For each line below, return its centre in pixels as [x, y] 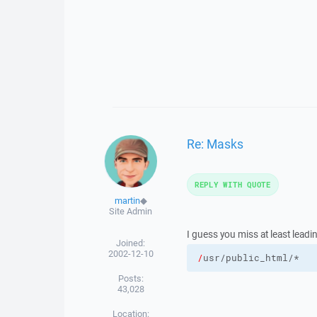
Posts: [131, 278]
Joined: [131, 243]
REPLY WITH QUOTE [232, 184]
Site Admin [131, 211]
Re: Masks [215, 143]
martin [127, 201]
